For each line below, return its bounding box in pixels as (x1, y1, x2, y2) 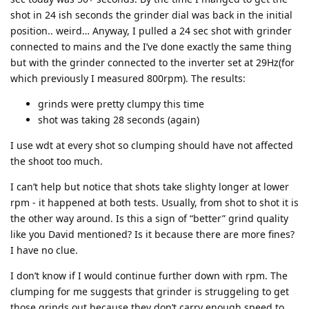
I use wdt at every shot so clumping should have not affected (10, 139, 293, 152)
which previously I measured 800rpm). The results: (10, 72, 246, 86)
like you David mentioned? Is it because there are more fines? (10, 228, 295, 241)
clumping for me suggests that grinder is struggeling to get (10, 285, 289, 299)
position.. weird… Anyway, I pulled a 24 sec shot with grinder (10, 24, 292, 38)
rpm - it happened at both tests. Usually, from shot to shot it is (10, 196, 299, 210)
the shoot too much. (10, 154, 103, 168)
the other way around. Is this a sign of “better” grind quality (10, 212, 288, 226)
